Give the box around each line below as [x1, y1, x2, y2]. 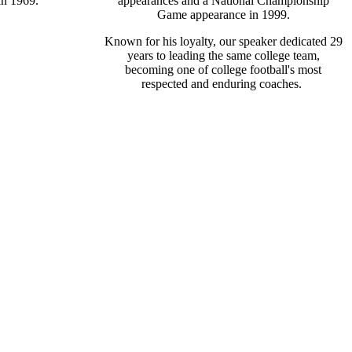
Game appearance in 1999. [156, 7, 290, 21]
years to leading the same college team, [126, 48, 320, 62]
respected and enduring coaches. [141, 76, 305, 90]
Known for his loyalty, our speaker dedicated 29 [104, 34, 343, 48]
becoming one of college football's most [125, 62, 321, 76]
